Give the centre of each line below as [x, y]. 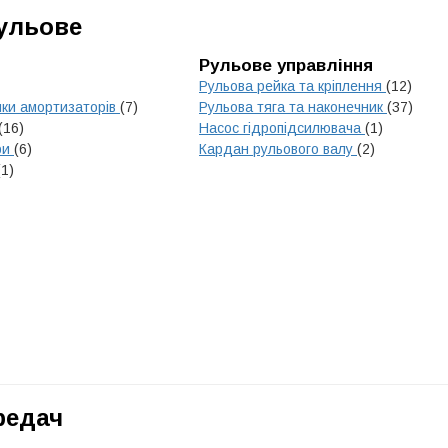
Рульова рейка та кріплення [292, 86]
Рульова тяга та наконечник [293, 107]
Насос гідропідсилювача [282, 128]
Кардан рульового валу [278, 149]
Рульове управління [286, 65]
